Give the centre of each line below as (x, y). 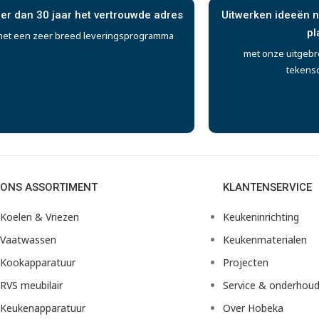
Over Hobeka (253, 308)
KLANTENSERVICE (267, 187)
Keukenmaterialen (265, 240)
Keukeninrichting (261, 217)
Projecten (245, 262)
